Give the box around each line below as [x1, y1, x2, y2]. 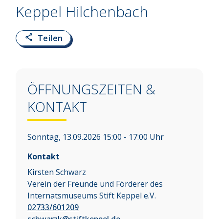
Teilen [38, 33, 63, 44]
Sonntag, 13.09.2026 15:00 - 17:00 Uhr [27, 131, 164, 143]
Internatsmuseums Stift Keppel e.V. [27, 190, 156, 201]
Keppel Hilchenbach [16, 1, 148, 22]
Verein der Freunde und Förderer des [27, 178, 163, 190]
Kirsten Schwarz [27, 167, 86, 178]
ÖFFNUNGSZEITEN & [27, 80, 155, 99]
